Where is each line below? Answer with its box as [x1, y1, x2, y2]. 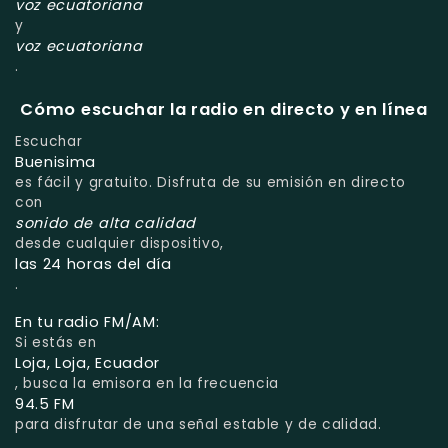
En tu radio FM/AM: [15, 312, 160, 333]
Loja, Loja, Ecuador [15, 353, 161, 374]
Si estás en [15, 333, 97, 353]
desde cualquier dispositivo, [15, 234, 225, 254]
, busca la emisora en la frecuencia [15, 374, 279, 394]
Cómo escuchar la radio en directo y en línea [20, 97, 428, 121]
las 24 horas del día [15, 254, 172, 275]
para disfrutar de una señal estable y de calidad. [15, 415, 382, 435]
